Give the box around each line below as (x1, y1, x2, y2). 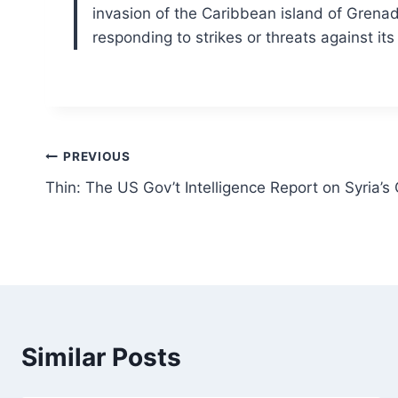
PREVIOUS (63, 149, 131, 164)
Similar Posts (21, 341, 181, 372)
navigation (44, 184, 171, 215)
